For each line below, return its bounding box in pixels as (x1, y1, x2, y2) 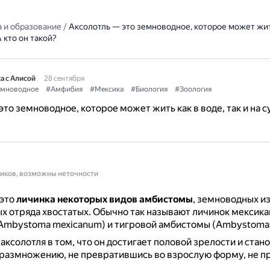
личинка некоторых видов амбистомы (16, 193, 193, 205)
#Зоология (174, 85, 212, 93)
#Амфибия (45, 85, 83, 93)
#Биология (130, 85, 168, 93)
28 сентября (43, 74, 84, 83)
